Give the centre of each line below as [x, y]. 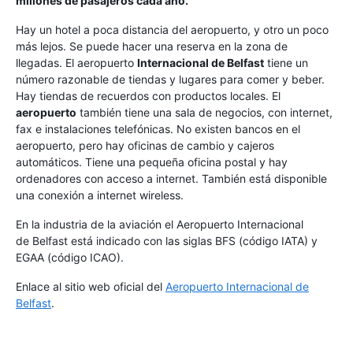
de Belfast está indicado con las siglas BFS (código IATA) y [167, 240]
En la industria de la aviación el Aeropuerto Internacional [160, 224]
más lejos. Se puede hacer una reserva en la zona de [152, 46]
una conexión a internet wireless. [100, 195]
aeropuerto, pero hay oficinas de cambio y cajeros [145, 145]
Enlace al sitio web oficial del [91, 286]
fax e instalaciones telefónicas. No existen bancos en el [158, 128]
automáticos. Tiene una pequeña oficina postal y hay [152, 162]
